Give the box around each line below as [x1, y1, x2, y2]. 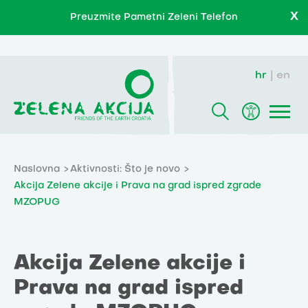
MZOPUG [14, 198, 60, 208]
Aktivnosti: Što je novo [70, 165, 180, 175]
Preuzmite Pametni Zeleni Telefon [70, 13, 238, 22]
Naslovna [14, 165, 60, 175]
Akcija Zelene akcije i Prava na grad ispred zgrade [14, 181, 261, 191]
